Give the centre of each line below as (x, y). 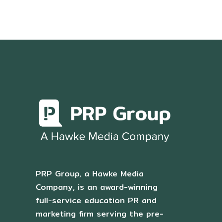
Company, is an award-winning (97, 187)
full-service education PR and (96, 201)
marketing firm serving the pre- (100, 214)
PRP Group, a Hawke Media (90, 174)
